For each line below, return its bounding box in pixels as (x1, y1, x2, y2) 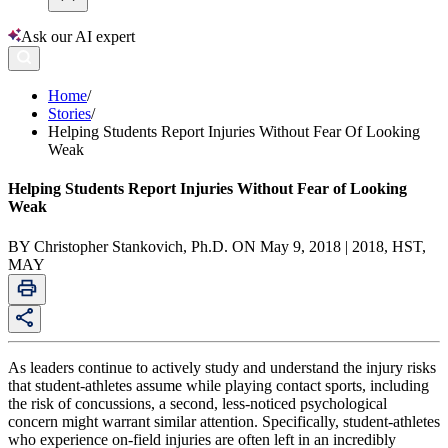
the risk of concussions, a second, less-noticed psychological (8, 394, 387, 412)
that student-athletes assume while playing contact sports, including (8, 376, 429, 394)
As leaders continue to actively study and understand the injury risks (8, 358, 436, 376)
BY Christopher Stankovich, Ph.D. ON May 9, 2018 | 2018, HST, (8, 237, 426, 255)
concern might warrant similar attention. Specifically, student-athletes (8, 412, 440, 430)
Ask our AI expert (21, 28, 135, 46)
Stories (48, 105, 91, 123)
